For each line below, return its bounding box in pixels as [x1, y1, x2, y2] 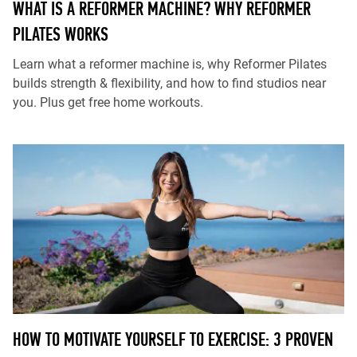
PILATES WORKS [13, 23, 108, 45]
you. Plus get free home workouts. [13, 95, 203, 110]
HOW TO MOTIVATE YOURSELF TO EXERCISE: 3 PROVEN [13, 328, 333, 350]
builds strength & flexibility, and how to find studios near [13, 76, 326, 91]
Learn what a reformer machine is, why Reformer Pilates [13, 57, 327, 72]
